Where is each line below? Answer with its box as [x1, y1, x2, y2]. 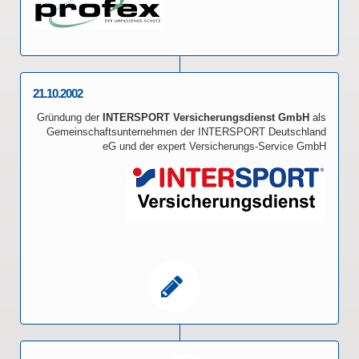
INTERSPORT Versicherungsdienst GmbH [99, 111, 309, 123]
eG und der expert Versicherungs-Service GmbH [103, 140, 326, 152]
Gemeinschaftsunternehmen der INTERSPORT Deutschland [46, 126, 326, 138]
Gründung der [37, 111, 99, 123]
